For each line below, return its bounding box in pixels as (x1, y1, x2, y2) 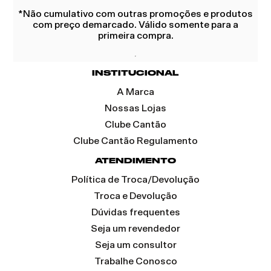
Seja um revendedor (91, 224, 180, 234)
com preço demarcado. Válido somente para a (33, 20, 238, 30)
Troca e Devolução (94, 191, 177, 201)
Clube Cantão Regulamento (73, 136, 198, 146)
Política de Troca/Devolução (71, 175, 200, 185)
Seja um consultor (94, 240, 177, 250)
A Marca (117, 87, 154, 97)
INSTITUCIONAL (92, 68, 179, 78)
